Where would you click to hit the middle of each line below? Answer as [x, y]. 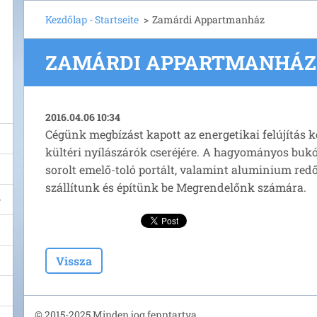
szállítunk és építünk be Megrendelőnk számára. [176, 187]
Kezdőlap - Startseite [92, 19]
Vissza [74, 261]
